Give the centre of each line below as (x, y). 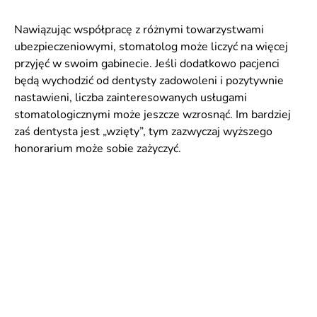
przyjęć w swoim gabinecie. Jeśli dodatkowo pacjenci (147, 64)
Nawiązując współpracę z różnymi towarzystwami (139, 30)
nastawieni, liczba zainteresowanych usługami (131, 98)
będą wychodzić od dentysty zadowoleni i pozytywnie (149, 81)
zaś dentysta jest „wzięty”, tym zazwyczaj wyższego (143, 132)
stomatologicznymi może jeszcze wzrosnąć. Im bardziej (152, 115)
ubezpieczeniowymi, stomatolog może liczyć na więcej (151, 47)
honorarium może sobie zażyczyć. (98, 149)
